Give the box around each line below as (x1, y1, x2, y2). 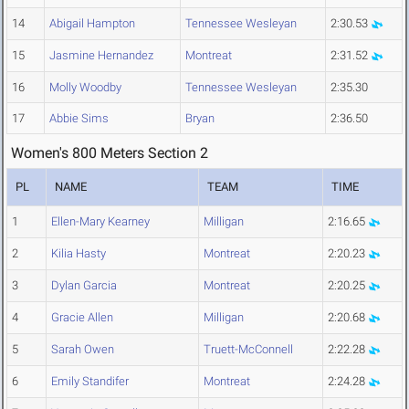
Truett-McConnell (204, 342, 293, 357)
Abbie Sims (49, 111, 109, 126)
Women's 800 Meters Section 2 (11, 144, 208, 163)
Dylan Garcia (51, 278, 117, 293)
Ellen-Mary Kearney (51, 215, 150, 229)
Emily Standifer (51, 374, 129, 389)
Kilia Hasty (51, 246, 106, 261)
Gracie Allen (51, 310, 113, 325)
